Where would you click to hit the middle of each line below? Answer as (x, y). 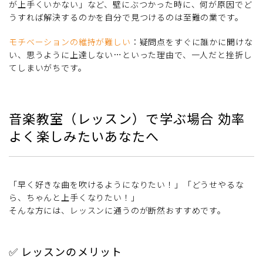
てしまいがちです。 (48, 67)
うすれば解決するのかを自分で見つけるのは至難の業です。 (126, 17)
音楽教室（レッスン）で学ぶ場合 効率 (127, 118)
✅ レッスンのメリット (65, 251)
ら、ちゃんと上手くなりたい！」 (74, 197)
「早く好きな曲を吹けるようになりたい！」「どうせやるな (127, 184)
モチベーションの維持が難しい (70, 41)
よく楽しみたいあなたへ (84, 135)
